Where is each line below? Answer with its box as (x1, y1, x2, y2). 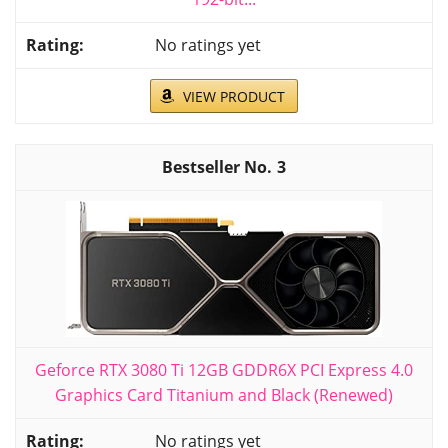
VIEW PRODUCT (183, 87, 285, 107)
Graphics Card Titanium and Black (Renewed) (55, 384, 393, 407)
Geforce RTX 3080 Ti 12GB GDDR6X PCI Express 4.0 (35, 359, 413, 382)
